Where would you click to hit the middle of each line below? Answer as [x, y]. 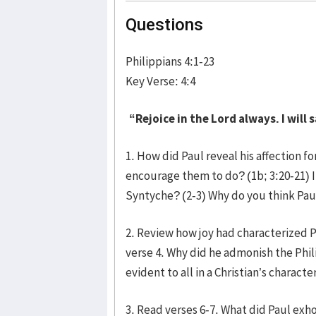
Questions [164, 24]
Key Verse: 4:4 [160, 81]
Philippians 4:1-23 [170, 61]
